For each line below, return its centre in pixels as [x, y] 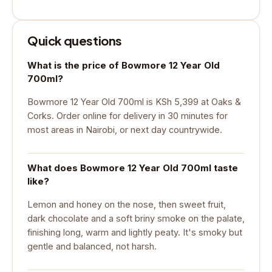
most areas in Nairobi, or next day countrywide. [125, 129]
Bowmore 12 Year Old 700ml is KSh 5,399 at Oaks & [134, 101]
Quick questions [75, 40]
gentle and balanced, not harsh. [92, 246]
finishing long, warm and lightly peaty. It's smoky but [135, 232]
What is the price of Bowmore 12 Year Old [124, 65]
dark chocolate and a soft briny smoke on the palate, [136, 218]
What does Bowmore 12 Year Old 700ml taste [133, 168]
